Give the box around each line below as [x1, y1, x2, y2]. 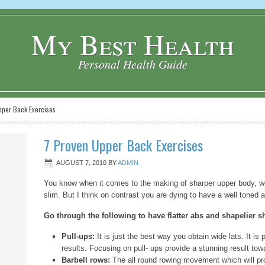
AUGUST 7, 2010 [56, 159, 106, 166]
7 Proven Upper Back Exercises [44, 134, 203, 156]
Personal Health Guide [77, 56, 188, 72]
